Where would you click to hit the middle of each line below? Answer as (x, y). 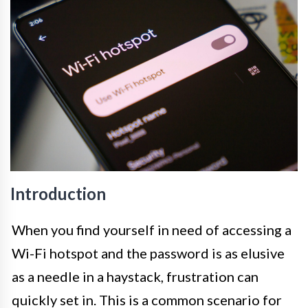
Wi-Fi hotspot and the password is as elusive (148, 253)
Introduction (58, 193)
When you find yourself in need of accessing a (152, 229)
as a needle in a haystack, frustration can (135, 276)
